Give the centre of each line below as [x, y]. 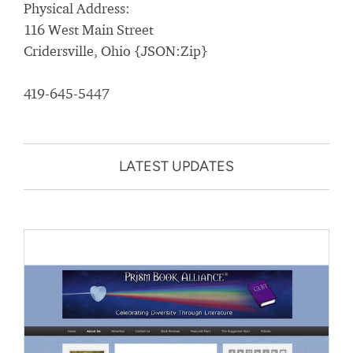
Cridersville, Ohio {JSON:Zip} [116, 51]
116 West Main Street [89, 30]
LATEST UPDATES [176, 166]
